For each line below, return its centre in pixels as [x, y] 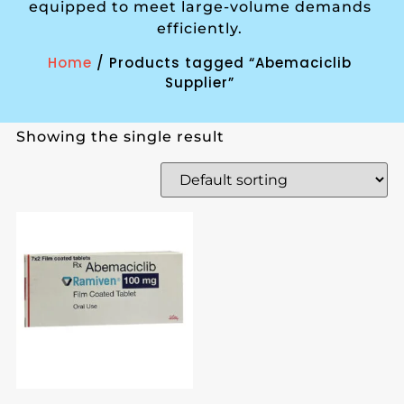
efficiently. [200, 29]
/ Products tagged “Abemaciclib [222, 62]
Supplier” [200, 82]
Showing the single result [120, 137]
